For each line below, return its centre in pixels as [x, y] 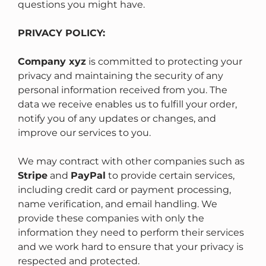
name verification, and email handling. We [118, 204]
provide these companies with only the [111, 218]
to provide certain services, [170, 176]
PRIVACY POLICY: [61, 33]
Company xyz [52, 62]
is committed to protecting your [164, 62]
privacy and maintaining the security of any [121, 76]
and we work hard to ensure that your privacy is [131, 247]
